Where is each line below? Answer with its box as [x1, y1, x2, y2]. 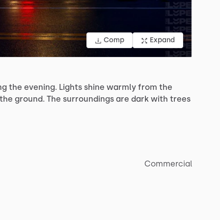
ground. [15, 94, 45, 104]
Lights [59, 82, 82, 92]
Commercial [144, 159, 192, 169]
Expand [150, 36, 175, 45]
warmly [107, 82, 136, 92]
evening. [24, 82, 57, 92]
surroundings [63, 94, 114, 104]
